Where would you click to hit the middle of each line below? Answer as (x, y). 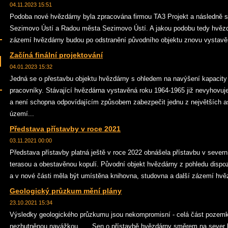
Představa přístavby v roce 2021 (65, 129)
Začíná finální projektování (56, 55)
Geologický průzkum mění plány (66, 191)
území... (22, 114)
